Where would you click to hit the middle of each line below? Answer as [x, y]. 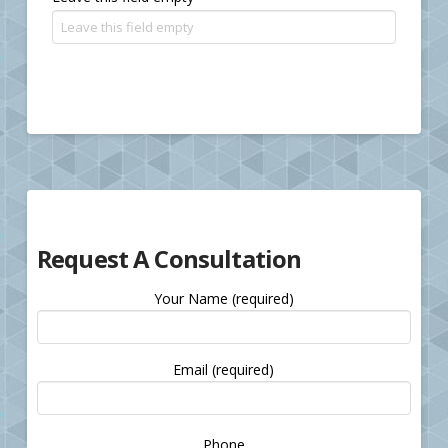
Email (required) [224, 369]
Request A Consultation [169, 258]
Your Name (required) [223, 298]
